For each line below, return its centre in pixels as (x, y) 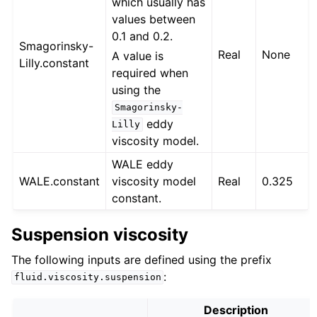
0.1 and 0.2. (143, 36)
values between (154, 19)
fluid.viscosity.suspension (87, 277)
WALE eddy (143, 164)
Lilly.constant (54, 63)
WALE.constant (60, 181)
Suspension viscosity (100, 234)
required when (150, 73)
